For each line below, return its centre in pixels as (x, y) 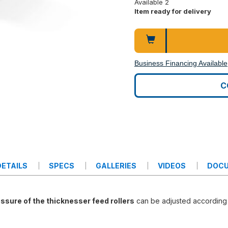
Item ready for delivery (173, 11)
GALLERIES (116, 166)
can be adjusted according (180, 201)
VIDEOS (172, 166)
